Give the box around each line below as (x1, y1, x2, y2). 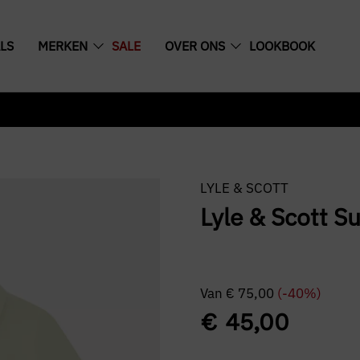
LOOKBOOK (248, 38, 315, 54)
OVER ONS (164, 38, 225, 54)
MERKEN (37, 38, 88, 54)
